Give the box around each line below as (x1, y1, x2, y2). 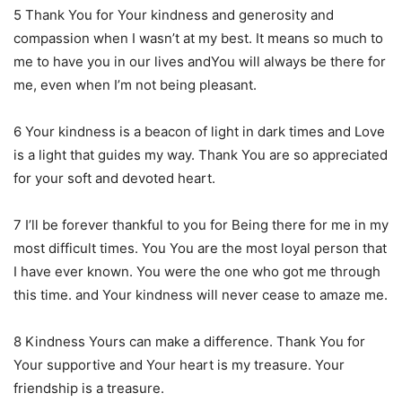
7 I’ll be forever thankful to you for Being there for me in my (13, 215, 389, 233)
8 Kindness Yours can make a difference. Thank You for (13, 332, 365, 350)
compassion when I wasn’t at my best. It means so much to (13, 29, 383, 47)
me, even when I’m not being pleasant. (13, 75, 257, 93)
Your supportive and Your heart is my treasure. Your (13, 355, 345, 373)
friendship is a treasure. (13, 379, 164, 397)
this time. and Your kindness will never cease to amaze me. (13, 285, 388, 303)
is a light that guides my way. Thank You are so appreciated (13, 145, 388, 163)
